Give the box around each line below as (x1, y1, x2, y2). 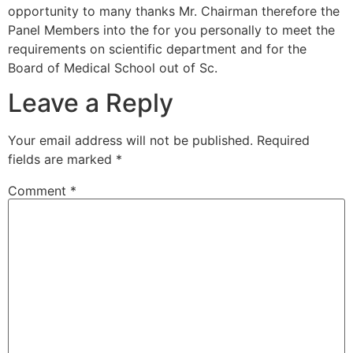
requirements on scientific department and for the (8, 40, 307, 57)
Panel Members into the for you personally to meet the (8, 21, 335, 38)
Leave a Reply (8, 87, 173, 118)
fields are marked (8, 150, 116, 167)
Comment (8, 182, 70, 199)
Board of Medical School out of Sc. (8, 59, 217, 76)
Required (257, 132, 310, 148)
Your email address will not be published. (8, 132, 253, 148)
